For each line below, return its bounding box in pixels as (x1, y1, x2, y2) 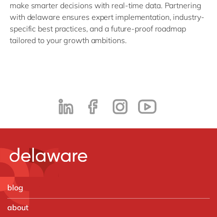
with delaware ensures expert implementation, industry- (10, 12, 204, 22)
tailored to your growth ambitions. (10, 35, 127, 45)
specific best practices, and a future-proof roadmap (10, 23, 186, 33)
